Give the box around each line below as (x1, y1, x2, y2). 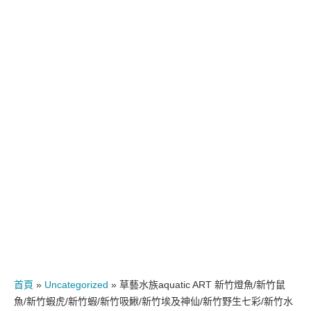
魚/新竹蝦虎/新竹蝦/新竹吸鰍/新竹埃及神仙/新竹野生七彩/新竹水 (14, 296, 293, 307)
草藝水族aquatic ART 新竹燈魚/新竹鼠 (119, 279, 285, 290)
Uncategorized (44, 279, 108, 290)
